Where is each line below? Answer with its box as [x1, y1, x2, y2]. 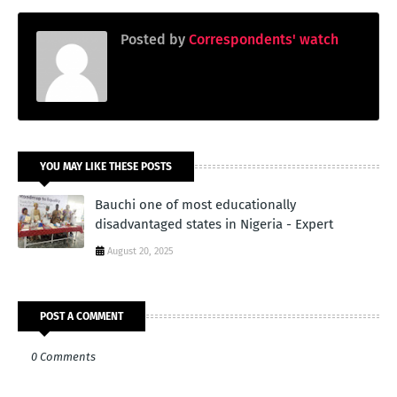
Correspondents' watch [185, 30, 339, 48]
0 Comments [31, 349, 96, 363]
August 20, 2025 [107, 245, 174, 257]
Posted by [121, 30, 185, 48]
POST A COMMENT [40, 309, 123, 323]
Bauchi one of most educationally [95, 196, 296, 213]
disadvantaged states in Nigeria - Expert [95, 215, 333, 232]
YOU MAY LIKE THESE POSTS [40, 160, 172, 173]
